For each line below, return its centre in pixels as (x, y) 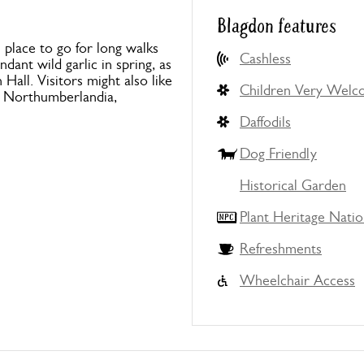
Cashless (265, 58)
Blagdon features (277, 26)
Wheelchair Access (297, 280)
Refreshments (281, 249)
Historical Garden (293, 185)
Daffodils (265, 122)
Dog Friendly (278, 154)
